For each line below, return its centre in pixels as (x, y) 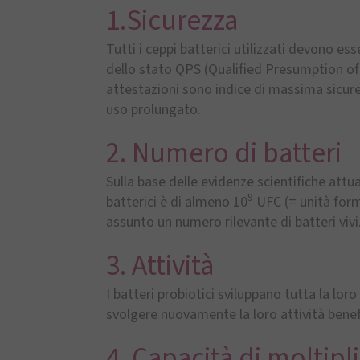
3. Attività (160, 266)
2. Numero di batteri (224, 153)
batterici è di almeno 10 (177, 202)
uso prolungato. (153, 110)
